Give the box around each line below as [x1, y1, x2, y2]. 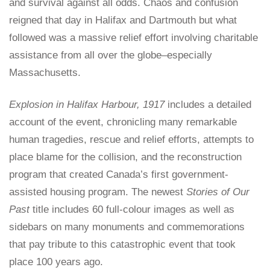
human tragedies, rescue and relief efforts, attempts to [9, 134, 254, 146]
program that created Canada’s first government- [9, 169, 228, 181]
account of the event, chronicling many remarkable [9, 116, 237, 128]
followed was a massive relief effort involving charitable [9, 32, 258, 44]
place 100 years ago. [9, 256, 103, 268]
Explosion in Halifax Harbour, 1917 [9, 99, 165, 111]
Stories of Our [186, 186, 250, 198]
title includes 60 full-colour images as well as [30, 204, 234, 216]
